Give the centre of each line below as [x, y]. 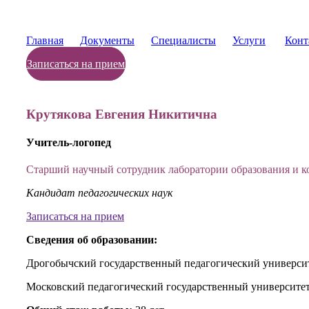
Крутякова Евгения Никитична [122, 114]
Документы [107, 40]
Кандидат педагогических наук [99, 193]
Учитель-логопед [69, 142]
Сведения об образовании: [92, 240]
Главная [45, 40]
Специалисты [183, 40]
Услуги [249, 40]
